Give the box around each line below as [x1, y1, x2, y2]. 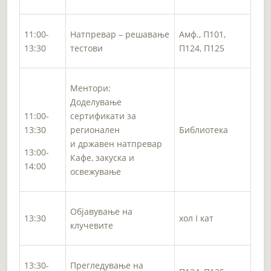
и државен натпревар [70, 137, 163, 149]
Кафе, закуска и [70, 151, 135, 163]
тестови [70, 42, 103, 54]
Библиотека [179, 123, 229, 135]
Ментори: [70, 82, 111, 94]
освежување [70, 165, 122, 177]
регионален [70, 123, 120, 135]
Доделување [70, 96, 122, 108]
